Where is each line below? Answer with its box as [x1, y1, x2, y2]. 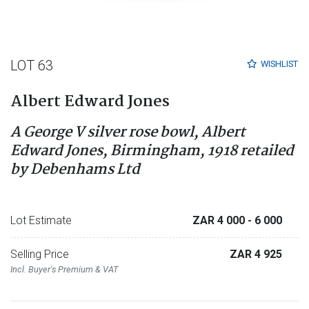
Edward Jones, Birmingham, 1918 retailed [10, 139, 294, 163]
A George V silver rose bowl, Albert [10, 120, 246, 144]
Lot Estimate [10, 213, 72, 227]
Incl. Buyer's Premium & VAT [10, 263, 118, 275]
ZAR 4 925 [230, 247, 282, 261]
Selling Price [10, 247, 69, 261]
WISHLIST [261, 59, 298, 70]
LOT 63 [10, 57, 53, 74]
